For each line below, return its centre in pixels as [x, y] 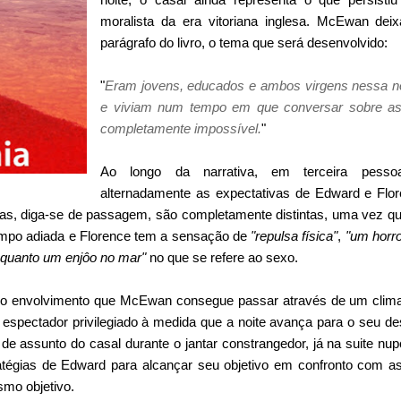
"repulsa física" [294, 235]
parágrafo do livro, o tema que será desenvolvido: [244, 42]
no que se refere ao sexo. [224, 257]
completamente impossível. [181, 128]
